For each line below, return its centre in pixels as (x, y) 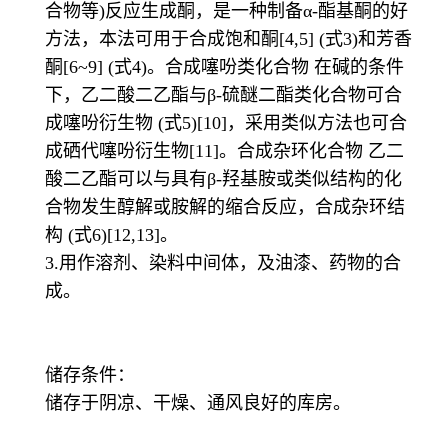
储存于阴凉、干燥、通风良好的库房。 (198, 403)
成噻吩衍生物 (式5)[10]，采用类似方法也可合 (226, 123)
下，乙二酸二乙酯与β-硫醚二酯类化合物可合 (223, 95)
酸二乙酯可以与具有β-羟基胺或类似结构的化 (223, 179)
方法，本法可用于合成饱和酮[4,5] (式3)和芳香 (228, 39)
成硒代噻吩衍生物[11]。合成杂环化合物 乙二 (224, 151)
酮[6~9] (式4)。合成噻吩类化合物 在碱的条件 (224, 67)
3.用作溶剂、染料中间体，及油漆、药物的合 (223, 263)
